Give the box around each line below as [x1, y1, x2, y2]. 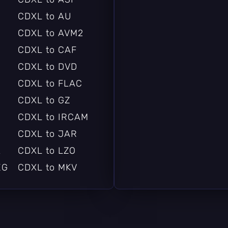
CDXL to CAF [17, 44, 77, 55]
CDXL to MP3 [17, 178, 77, 190]
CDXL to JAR [17, 128, 77, 139]
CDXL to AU [17, 10, 71, 22]
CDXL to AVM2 [17, 27, 83, 39]
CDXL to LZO [17, 145, 76, 156]
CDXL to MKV [17, 161, 77, 173]
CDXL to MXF [17, 195, 77, 207]
